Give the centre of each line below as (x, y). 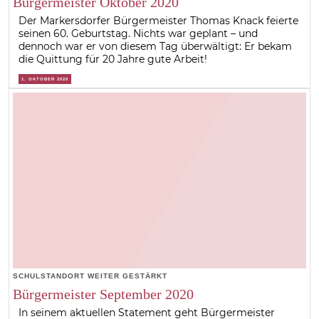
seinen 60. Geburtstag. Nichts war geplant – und (138, 33)
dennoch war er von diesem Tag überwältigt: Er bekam (156, 46)
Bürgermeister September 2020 (103, 294)
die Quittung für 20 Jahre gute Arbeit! (113, 59)
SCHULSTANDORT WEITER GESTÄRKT (90, 276)
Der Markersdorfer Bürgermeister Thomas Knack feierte (159, 20)
